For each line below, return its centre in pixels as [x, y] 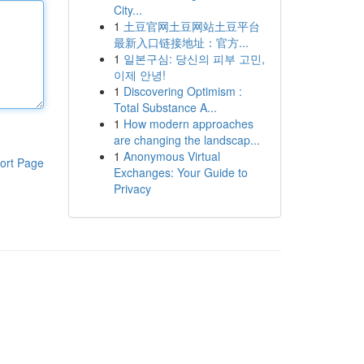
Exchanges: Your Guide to [180, 172]
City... [128, 10]
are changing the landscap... [186, 140]
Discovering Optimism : [182, 91]
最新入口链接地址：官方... [181, 42]
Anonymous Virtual [171, 156]
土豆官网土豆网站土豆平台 [191, 26]
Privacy [132, 188]
